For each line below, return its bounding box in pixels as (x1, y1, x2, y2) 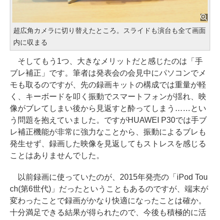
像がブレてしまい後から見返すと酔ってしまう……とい (10, 104, 206, 112)
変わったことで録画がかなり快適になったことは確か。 (10, 196, 206, 205)
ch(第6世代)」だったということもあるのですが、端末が (10, 184, 208, 193)
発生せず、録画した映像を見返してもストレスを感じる (10, 139, 206, 148)
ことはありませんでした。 (10, 151, 104, 160)
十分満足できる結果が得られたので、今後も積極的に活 (10, 208, 206, 217)
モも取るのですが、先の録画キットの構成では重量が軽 (10, 80, 206, 89)
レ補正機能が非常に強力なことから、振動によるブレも (10, 127, 206, 136)
